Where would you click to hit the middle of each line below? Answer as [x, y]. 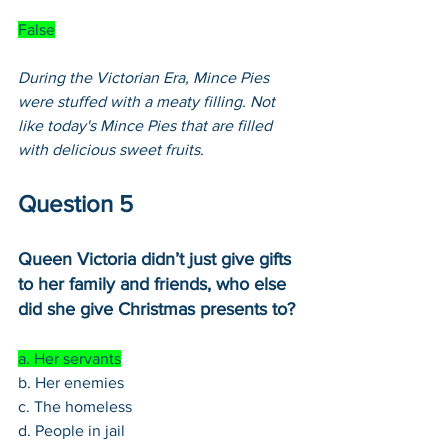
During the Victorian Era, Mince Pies [145, 77]
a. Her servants [69, 358]
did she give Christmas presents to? [156, 308]
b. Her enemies [71, 382]
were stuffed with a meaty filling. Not [148, 101]
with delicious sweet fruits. [113, 149]
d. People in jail [71, 430]
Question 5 [75, 203]
